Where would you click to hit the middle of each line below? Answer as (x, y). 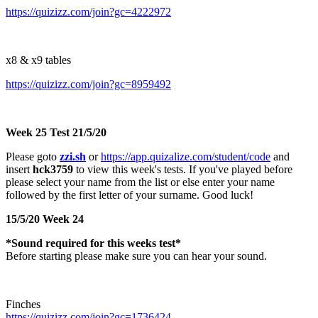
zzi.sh (73, 156)
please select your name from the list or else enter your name (140, 182)
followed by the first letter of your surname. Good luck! (130, 194)
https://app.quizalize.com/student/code (186, 156)
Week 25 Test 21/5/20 (56, 132)
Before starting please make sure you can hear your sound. (136, 256)
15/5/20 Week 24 (45, 219)
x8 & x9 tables (38, 60)
